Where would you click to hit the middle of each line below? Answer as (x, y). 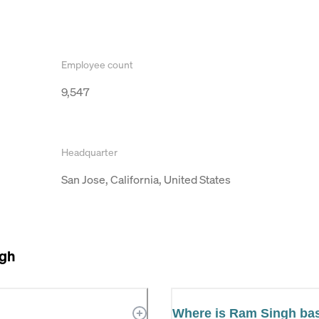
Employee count (97, 64)
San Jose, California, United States (146, 179)
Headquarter (89, 152)
